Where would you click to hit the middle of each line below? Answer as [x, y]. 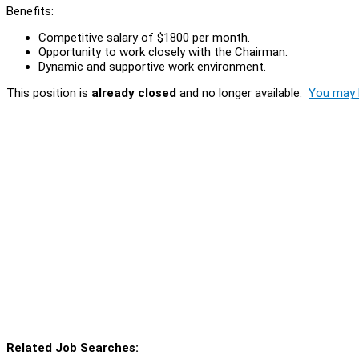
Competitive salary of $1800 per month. [144, 37]
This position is [49, 93]
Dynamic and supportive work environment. [152, 66]
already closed [134, 93]
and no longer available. [242, 93]
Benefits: [30, 11]
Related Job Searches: [73, 347]
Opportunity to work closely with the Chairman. [163, 52]
